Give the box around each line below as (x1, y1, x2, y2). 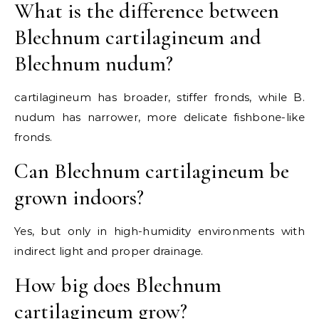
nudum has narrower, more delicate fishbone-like (14, 110, 305, 124)
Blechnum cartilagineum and (14, 23, 261, 51)
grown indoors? (14, 184, 144, 211)
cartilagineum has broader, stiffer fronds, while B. (14, 90, 305, 104)
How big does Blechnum (14, 271, 221, 298)
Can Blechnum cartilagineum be (14, 157, 289, 184)
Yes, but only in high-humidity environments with (14, 224, 305, 238)
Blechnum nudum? (14, 50, 173, 77)
